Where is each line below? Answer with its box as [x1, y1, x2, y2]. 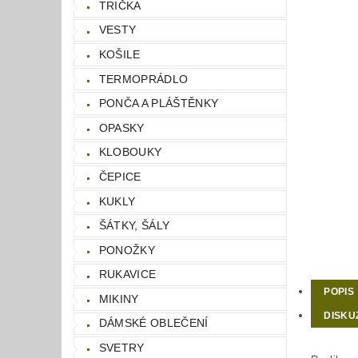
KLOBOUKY [98, 145, 162, 159]
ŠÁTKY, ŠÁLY [98, 219, 170, 233]
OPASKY [98, 121, 145, 134]
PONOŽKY [98, 243, 156, 257]
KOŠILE [98, 47, 141, 61]
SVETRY [98, 341, 145, 355]
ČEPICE [98, 169, 141, 183]
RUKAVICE [98, 268, 157, 281]
